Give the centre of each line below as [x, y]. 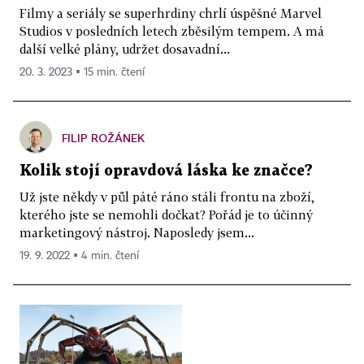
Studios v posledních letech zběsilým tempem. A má [172, 30]
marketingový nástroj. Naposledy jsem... [137, 232]
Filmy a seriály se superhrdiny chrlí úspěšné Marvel [171, 13]
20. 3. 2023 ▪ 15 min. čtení [82, 72]
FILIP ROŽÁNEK [103, 137]
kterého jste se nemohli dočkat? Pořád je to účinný [166, 214]
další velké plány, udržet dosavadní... [125, 48]
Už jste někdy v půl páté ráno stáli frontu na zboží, [167, 196]
